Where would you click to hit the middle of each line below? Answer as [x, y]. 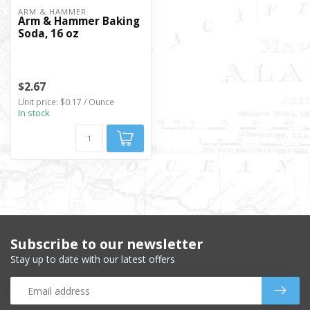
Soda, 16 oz [48, 34]
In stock [34, 113]
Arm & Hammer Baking [79, 21]
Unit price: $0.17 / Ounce [66, 102]
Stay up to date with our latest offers [93, 259]
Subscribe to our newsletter [107, 244]
